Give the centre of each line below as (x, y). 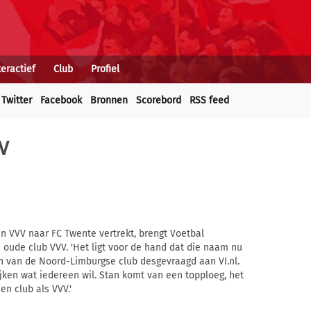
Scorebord (159, 100)
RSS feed (209, 100)
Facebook (61, 100)
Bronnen (109, 100)
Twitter (17, 100)
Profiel (105, 69)
